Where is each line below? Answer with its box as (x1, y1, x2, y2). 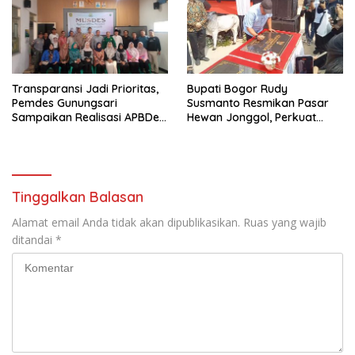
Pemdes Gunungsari (12, 95, 117, 110)
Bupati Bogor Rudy (187, 81, 288, 96)
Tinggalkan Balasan (12, 187, 143, 206)
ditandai (12, 231, 55, 247)
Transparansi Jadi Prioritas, (12, 81, 158, 96)
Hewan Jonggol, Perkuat (187, 109, 316, 124)
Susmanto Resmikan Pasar (187, 95, 329, 110)
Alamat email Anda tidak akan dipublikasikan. (12, 214, 240, 230)
